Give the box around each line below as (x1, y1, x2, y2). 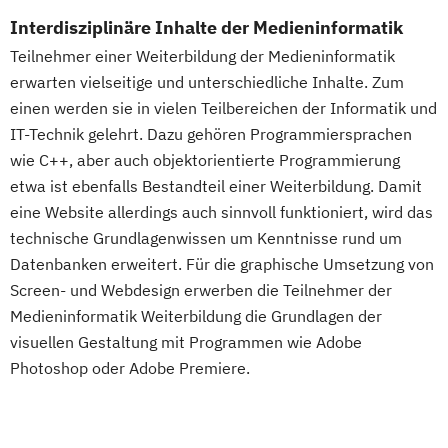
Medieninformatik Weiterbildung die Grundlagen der (10, 306, 382, 327)
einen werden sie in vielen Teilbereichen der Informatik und (10, 98, 437, 119)
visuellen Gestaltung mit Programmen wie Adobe (10, 332, 362, 353)
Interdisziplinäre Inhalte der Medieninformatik (10, 16, 403, 40)
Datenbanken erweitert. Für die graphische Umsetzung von (10, 254, 434, 275)
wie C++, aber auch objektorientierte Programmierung (10, 150, 400, 171)
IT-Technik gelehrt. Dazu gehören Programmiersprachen (10, 124, 412, 145)
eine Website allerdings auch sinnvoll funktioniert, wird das (10, 202, 433, 223)
